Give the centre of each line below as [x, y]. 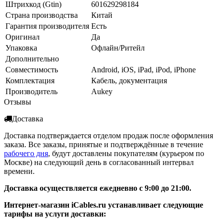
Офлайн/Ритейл [118, 48]
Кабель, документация [129, 80]
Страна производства [42, 15]
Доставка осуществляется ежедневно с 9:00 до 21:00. [98, 188]
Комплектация [30, 80]
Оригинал [23, 37]
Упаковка [21, 48]
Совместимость [32, 69]
